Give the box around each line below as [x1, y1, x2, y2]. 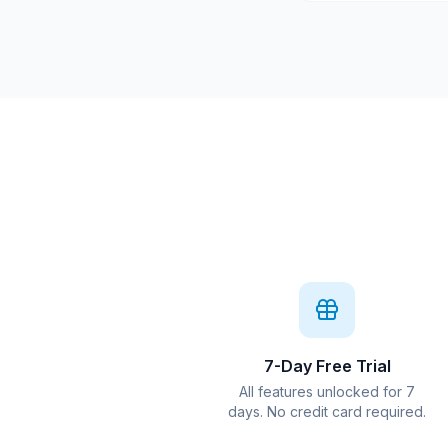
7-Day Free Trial [263, 356, 391, 376]
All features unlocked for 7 [239, 383, 415, 400]
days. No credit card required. [228, 403, 426, 420]
